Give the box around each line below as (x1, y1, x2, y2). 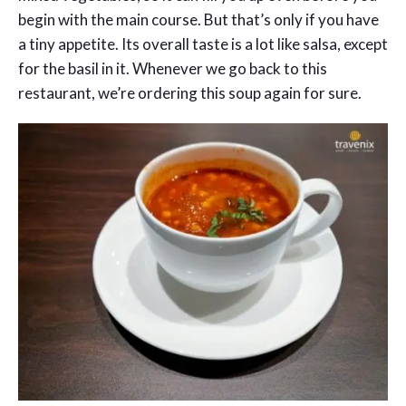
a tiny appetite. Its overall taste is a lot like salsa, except (18, 34, 388, 53)
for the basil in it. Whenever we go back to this (18, 58, 327, 78)
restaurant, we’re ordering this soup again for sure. (18, 82, 362, 102)
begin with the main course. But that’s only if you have (18, 9, 379, 29)
